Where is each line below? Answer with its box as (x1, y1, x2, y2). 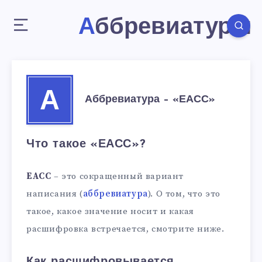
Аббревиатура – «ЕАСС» (85, 94, 215, 105)
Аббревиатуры (95, 16, 251, 40)
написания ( (26, 188, 83, 199)
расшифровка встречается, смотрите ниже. (26, 223, 225, 235)
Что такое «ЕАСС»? (26, 139, 146, 150)
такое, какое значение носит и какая (26, 205, 195, 217)
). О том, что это (147, 188, 221, 199)
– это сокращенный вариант (51, 170, 184, 182)
